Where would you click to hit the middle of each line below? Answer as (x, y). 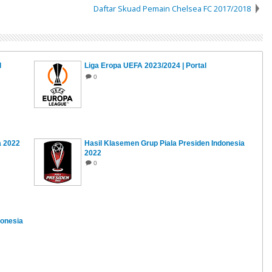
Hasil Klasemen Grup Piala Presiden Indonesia (165, 143)
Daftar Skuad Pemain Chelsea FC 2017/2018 (172, 8)
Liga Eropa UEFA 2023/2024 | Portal (146, 65)
